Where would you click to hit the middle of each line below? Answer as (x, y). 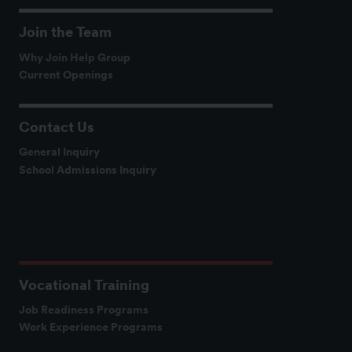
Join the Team (65, 32)
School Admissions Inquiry (87, 169)
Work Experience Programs (90, 327)
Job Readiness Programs (83, 310)
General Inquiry (59, 152)
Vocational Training (84, 284)
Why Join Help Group (74, 57)
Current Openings (66, 74)
